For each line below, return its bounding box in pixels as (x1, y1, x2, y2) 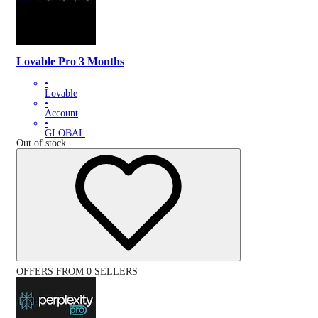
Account (45, 107, 78, 119)
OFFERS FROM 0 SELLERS (16, 265, 138, 277)
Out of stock (16, 137, 66, 148)
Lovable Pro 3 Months (16, 55, 124, 69)
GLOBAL (45, 127, 85, 138)
